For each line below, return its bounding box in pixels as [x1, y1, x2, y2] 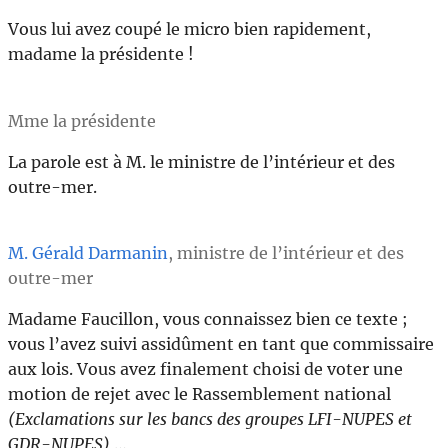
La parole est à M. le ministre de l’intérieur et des [8, 151, 395, 172]
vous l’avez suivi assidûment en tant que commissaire [8, 334, 434, 355]
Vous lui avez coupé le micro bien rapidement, [8, 19, 371, 40]
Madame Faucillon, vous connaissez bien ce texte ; [8, 309, 408, 330]
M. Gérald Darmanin [8, 243, 168, 264]
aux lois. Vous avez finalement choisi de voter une [8, 359, 403, 380]
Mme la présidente [8, 110, 156, 131]
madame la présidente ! [8, 44, 194, 65]
